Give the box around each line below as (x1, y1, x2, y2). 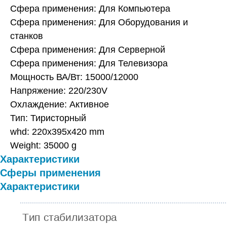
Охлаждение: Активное (10, 99, 109, 109)
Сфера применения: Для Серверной (10, 44, 165, 55)
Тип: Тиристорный (10, 112, 86, 123)
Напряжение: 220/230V (10, 85, 107, 96)
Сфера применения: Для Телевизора (10, 58, 168, 68)
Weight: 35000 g (10, 140, 77, 150)
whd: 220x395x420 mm (10, 126, 104, 137)
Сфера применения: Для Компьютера (10, 3, 170, 14)
